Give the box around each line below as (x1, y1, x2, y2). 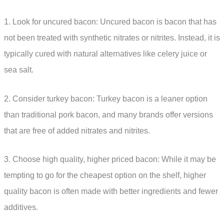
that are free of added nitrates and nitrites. (4, 126, 150, 135)
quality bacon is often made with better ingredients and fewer (4, 187, 218, 196)
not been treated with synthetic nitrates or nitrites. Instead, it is (4, 33, 220, 42)
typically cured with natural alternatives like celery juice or (4, 49, 207, 58)
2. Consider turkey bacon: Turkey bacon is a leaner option (4, 94, 207, 103)
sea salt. (4, 65, 33, 74)
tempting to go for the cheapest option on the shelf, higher (4, 171, 206, 180)
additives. (4, 203, 38, 212)
